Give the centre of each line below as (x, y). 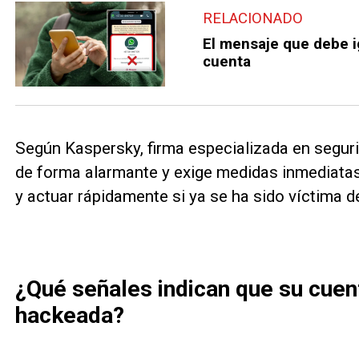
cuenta (227, 62)
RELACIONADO (253, 19)
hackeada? (69, 316)
